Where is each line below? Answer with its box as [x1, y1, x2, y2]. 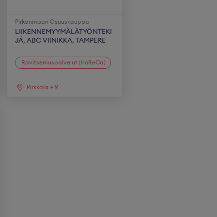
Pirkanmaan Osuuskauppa [15, 19, 90, 25]
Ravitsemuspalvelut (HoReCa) [21, 59, 106, 65]
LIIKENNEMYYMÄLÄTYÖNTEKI [15, 29, 112, 35]
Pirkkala [27, 84, 49, 90]
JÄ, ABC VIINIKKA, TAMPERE [15, 37, 106, 44]
